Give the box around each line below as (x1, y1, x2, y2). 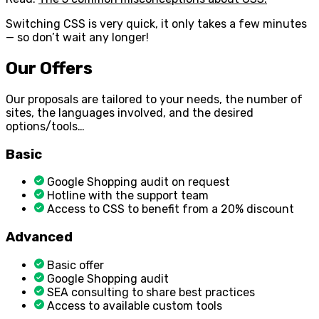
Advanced (6, 229, 73, 246)
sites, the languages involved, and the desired (6, 106, 253, 120)
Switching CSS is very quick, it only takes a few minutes (6, 17, 307, 31)
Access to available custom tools (47, 298, 222, 313)
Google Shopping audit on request (47, 175, 230, 189)
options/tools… (6, 120, 85, 134)
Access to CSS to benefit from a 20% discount (47, 202, 294, 216)
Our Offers (6, 58, 93, 79)
